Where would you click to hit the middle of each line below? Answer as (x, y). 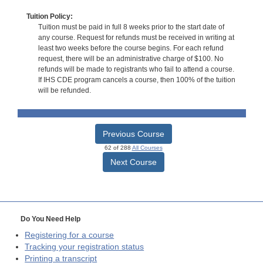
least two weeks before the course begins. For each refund (131, 48)
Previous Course (133, 134)
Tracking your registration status (85, 247)
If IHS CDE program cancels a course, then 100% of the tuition (136, 80)
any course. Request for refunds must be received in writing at (136, 38)
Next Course (133, 162)
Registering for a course (70, 235)
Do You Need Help (50, 219)
